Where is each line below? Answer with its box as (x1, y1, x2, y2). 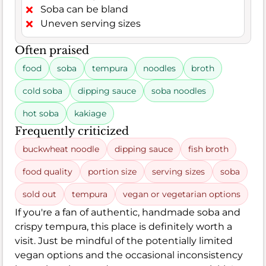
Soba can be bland (40, 3, 128, 15)
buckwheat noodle (23, 143, 99, 154)
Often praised (15, 43, 89, 57)
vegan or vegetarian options (123, 188, 240, 199)
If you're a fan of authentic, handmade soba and (15, 206, 240, 218)
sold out (23, 188, 56, 199)
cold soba (23, 85, 62, 96)
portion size (88, 166, 137, 177)
